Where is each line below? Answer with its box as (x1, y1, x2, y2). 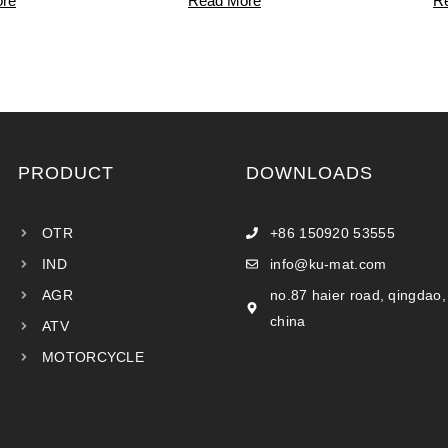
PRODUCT (18, 162, 114, 183)
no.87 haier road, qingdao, (270, 286, 446, 303)
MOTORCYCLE (42, 348, 144, 365)
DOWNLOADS (246, 162, 373, 183)
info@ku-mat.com (270, 255, 387, 272)
